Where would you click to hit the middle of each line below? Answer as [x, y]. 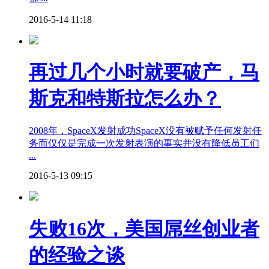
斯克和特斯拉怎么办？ [125, 98]
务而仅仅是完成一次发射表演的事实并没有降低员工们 [144, 144]
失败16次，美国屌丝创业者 [144, 228]
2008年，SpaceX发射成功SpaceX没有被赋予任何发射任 [145, 131]
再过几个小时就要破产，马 [144, 72]
